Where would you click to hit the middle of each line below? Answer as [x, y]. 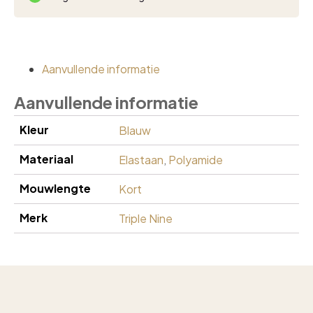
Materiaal [46, 159]
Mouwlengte [55, 188]
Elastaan [141, 160]
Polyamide [196, 160]
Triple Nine [146, 218]
